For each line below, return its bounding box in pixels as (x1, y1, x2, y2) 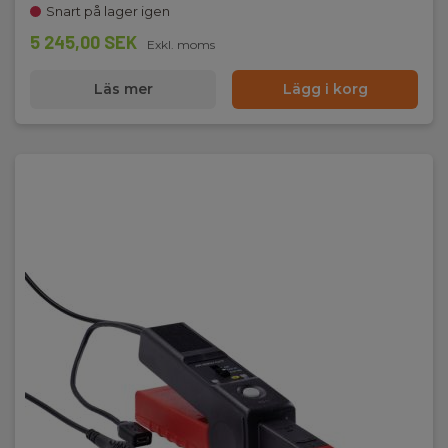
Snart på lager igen (46, 3, 170, 19)
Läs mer (93, 80, 153, 98)
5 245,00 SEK (30, 31, 137, 53)
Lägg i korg (282, 80, 368, 98)
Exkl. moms (147, 37, 215, 52)
